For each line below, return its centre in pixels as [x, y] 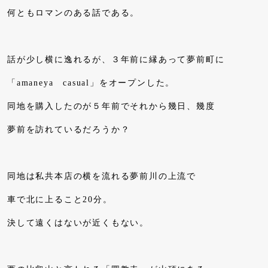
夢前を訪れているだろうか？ [69, 129]
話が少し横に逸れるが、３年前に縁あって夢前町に [116, 59]
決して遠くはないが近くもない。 [78, 223]
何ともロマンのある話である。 [74, 13]
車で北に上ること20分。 [60, 199]
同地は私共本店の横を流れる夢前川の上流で [102, 176]
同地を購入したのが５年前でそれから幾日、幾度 [111, 106]
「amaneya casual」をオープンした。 [91, 83]
